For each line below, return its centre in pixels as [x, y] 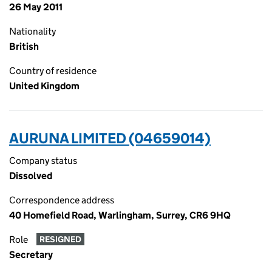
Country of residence [53, 71]
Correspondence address [62, 200]
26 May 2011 [36, 7]
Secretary [31, 255]
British [24, 46]
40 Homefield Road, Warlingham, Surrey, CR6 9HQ [120, 215]
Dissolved [31, 176]
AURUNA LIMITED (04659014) [110, 138]
